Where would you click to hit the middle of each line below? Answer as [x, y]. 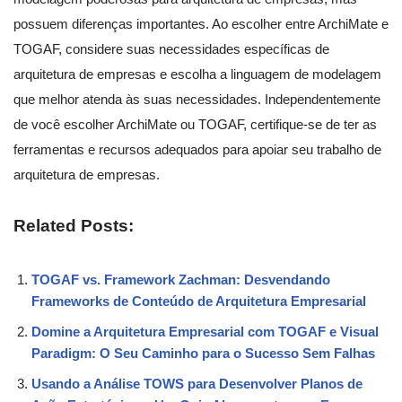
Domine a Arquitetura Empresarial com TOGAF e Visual [205, 331]
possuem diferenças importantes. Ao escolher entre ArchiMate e [201, 23]
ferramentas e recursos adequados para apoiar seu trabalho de [197, 149]
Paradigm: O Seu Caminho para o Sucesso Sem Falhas [203, 353]
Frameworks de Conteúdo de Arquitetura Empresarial [199, 301]
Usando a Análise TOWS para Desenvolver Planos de [197, 383]
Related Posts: [74, 225]
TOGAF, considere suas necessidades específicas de [171, 48]
